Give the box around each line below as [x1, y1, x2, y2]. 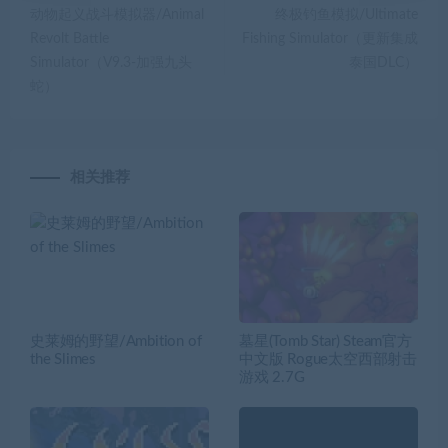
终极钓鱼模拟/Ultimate [275, 7, 418, 22]
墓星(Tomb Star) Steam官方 [239, 334, 412, 350]
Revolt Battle [30, 31, 109, 46]
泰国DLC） [349, 55, 418, 70]
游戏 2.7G [239, 370, 305, 386]
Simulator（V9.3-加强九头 [30, 55, 192, 70]
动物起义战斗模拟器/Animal [30, 7, 204, 22]
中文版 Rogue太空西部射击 [239, 352, 417, 368]
